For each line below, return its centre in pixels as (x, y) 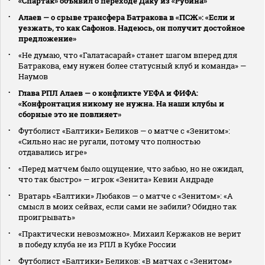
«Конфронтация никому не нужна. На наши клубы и (121, 104)
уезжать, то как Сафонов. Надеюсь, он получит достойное (132, 28)
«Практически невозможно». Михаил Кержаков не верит (130, 234)
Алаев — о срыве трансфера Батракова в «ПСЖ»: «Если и (127, 17)
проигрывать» (47, 217)
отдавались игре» (53, 152)
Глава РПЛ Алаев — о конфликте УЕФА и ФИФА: (108, 93)
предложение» (47, 39)
